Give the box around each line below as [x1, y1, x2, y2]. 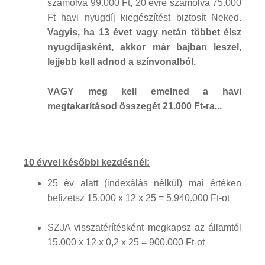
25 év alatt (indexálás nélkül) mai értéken [47, 177, 241, 188]
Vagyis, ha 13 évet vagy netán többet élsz [47, 27, 241, 37]
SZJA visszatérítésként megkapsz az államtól [47, 222, 241, 232]
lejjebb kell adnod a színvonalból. [47, 56, 196, 67]
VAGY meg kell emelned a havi [47, 86, 241, 96]
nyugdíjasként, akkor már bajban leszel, [47, 41, 241, 52]
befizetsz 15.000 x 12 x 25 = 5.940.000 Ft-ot [47, 192, 230, 203]
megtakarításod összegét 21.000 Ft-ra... [47, 101, 222, 111]
